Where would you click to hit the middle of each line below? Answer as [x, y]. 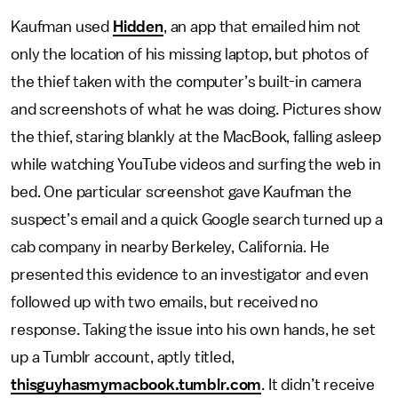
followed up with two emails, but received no [164, 302]
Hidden [138, 27]
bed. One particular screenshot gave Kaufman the [181, 192]
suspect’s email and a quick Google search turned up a [197, 219]
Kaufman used [62, 27]
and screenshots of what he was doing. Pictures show [196, 109]
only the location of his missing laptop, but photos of [190, 54]
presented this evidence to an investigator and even [190, 275]
